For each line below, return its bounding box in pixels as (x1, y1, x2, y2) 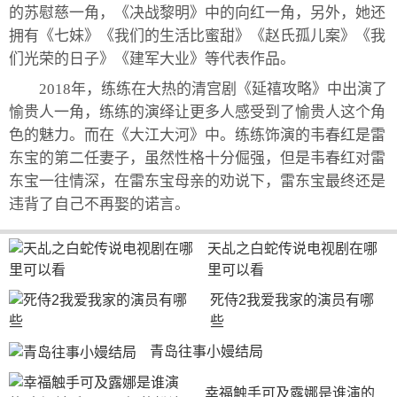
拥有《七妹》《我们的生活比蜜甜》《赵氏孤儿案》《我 (9, 27, 385, 44)
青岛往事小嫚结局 (150, 344, 263, 360)
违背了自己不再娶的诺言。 (9, 196, 190, 213)
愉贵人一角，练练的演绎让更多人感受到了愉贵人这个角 (9, 104, 385, 121)
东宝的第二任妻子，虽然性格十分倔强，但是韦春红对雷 (9, 150, 385, 167)
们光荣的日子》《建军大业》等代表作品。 (9, 51, 295, 67)
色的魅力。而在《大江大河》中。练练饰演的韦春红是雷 (9, 127, 385, 144)
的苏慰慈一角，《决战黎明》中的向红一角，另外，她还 (9, 4, 385, 21)
